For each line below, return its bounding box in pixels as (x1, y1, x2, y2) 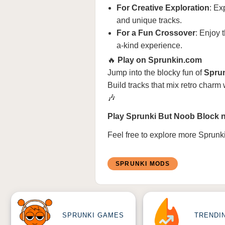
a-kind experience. (117, 41, 182, 50)
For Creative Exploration (117, 4, 209, 12)
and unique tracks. (117, 16, 182, 25)
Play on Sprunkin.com (118, 56, 202, 64)
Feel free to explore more (107, 131, 198, 139)
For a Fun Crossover (117, 29, 195, 37)
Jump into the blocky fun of (107, 68, 204, 77)
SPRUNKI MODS (115, 160, 170, 167)
